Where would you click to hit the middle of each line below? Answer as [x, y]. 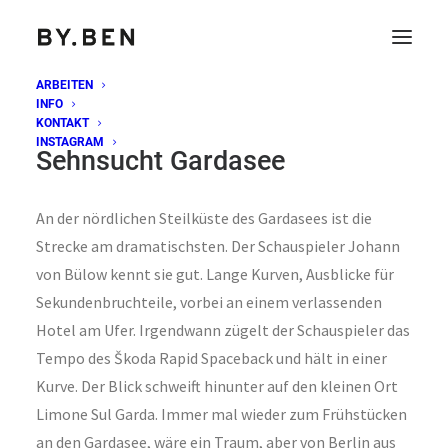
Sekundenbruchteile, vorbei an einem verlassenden [209, 302]
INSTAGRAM [70, 142]
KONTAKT [62, 123]
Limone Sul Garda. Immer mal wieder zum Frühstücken [221, 414]
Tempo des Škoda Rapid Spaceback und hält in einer [211, 358]
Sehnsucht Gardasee [160, 161]
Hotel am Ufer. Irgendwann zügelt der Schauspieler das [223, 330]
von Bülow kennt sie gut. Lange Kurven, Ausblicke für [215, 274]
